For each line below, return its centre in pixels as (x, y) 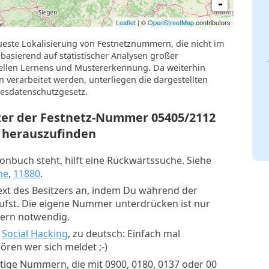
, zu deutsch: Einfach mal (124, 234)
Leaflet (126, 23)
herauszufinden (49, 134)
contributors (212, 23)
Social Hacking (35, 234)
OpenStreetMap (171, 23)
